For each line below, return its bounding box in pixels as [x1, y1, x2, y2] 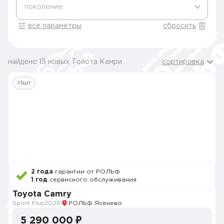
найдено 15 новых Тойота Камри [8, 59, 122, 65]
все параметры [28, 23, 81, 29]
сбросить [163, 23, 196, 29]
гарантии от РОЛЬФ [53, 169, 120, 174]
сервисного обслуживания [47, 177, 136, 182]
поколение [24, 4, 62, 10]
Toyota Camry [12, 190, 71, 198]
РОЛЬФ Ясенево [68, 200, 122, 206]
